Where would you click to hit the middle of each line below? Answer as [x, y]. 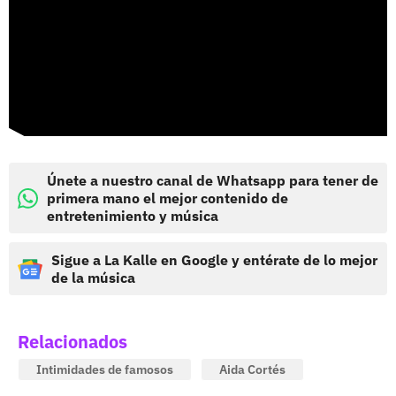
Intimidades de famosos [105, 370]
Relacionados [72, 342]
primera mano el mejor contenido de [168, 198]
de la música [93, 278]
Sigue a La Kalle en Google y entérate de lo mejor [214, 260]
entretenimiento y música [133, 216]
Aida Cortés [252, 370]
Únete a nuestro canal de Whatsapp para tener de [213, 181]
